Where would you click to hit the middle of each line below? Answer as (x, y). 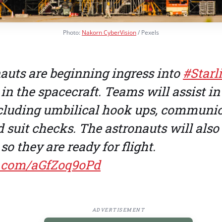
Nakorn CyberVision (109, 32)
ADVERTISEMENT (118, 210)
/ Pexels (148, 32)
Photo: (72, 32)
